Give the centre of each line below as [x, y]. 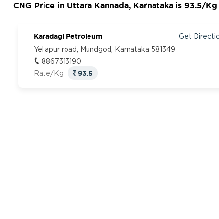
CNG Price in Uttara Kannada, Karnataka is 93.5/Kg [115, 5]
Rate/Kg [49, 74]
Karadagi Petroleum [68, 36]
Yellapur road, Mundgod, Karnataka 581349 [104, 50]
